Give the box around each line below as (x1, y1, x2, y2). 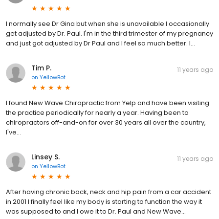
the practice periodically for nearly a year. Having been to (6, 108, 189, 118)
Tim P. (31, 63, 51, 73)
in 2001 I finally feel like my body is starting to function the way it (6, 197, 202, 207)
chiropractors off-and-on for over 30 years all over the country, (6, 118, 206, 128)
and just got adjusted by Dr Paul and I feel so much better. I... (6, 39, 195, 48)
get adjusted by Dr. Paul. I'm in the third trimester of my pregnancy (6, 29, 213, 39)
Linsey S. (31, 152, 60, 162)
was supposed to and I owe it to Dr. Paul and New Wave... (6, 207, 186, 217)
